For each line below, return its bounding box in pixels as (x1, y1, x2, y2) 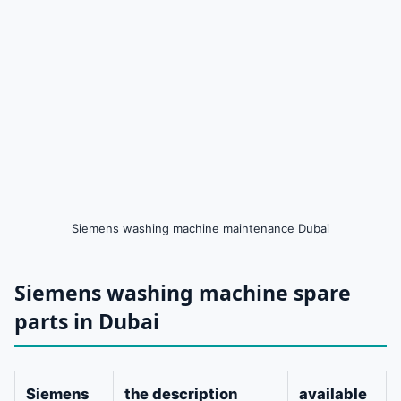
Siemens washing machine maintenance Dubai (72, 220, 329, 235)
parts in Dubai (14, 306, 159, 336)
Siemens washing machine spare (14, 277, 351, 307)
